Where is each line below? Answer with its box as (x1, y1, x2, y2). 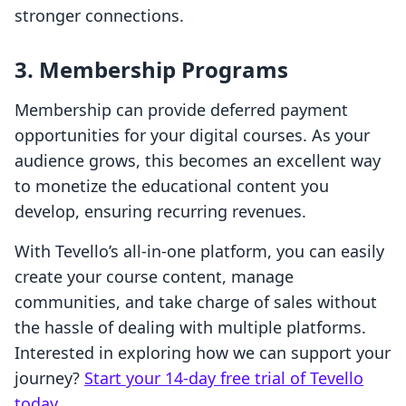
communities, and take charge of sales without (14, 291, 377, 314)
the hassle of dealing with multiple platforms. (14, 316, 366, 339)
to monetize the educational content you (14, 175, 329, 198)
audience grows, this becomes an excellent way (14, 150, 381, 172)
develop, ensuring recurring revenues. (14, 200, 306, 223)
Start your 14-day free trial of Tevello (84, 367, 363, 390)
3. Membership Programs (14, 54, 288, 85)
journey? (14, 367, 84, 390)
